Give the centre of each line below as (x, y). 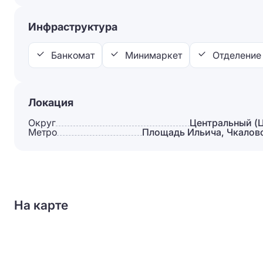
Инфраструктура (73, 27)
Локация (51, 102)
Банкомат (73, 55)
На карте (41, 205)
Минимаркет (154, 55)
